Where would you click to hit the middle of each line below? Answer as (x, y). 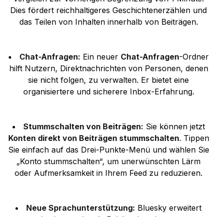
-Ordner (194, 56)
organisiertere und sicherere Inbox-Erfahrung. (108, 91)
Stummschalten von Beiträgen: (83, 126)
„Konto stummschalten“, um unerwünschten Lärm (108, 161)
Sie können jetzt (174, 126)
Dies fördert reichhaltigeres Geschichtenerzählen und (108, 10)
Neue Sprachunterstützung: (81, 208)
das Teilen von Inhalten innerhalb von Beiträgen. (108, 22)
